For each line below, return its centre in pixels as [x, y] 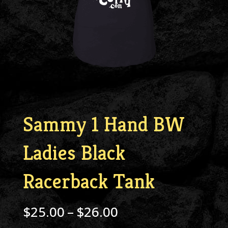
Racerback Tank [89, 181]
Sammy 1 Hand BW [104, 124]
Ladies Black [74, 153]
